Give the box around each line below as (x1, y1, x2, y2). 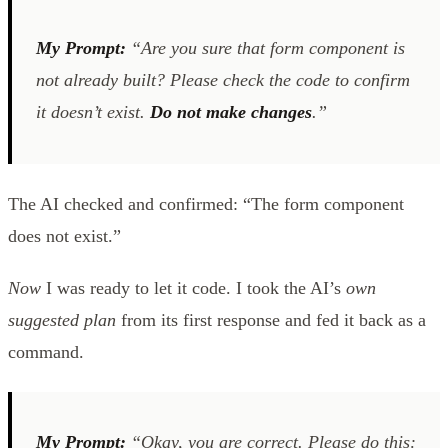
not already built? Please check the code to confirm (36, 69, 410, 90)
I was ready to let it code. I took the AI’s (41, 277, 346, 298)
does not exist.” (8, 225, 121, 246)
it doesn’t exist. (36, 101, 150, 122)
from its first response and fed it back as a (116, 309, 426, 330)
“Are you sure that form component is (126, 37, 405, 58)
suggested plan (8, 309, 116, 330)
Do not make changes (150, 101, 312, 122)
